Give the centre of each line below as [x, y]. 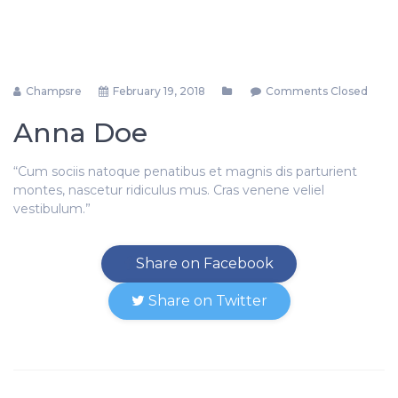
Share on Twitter [206, 301]
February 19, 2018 [158, 91]
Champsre [52, 91]
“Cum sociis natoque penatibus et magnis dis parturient [185, 171]
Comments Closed [317, 91]
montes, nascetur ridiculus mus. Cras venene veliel [169, 190]
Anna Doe [80, 133]
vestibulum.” [52, 209]
